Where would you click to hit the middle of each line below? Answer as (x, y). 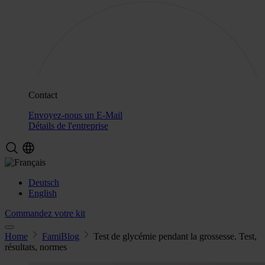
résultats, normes (36, 247)
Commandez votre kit (45, 213)
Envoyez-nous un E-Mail (75, 115)
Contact (43, 95)
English (43, 193)
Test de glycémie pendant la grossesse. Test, (175, 236)
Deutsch (44, 182)
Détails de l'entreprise (68, 126)
